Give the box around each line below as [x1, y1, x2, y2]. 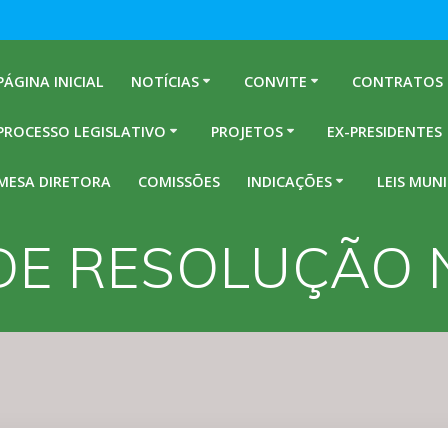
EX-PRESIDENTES [327, 121, 443, 141]
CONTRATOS [351, 71, 443, 91]
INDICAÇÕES [247, 171, 333, 191]
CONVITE [243, 71, 307, 91]
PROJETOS [210, 121, 283, 141]
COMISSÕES [137, 171, 220, 191]
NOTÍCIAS [130, 71, 199, 91]
